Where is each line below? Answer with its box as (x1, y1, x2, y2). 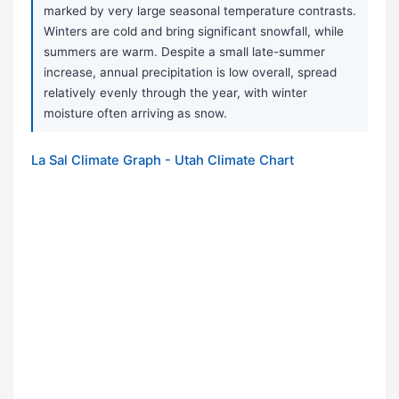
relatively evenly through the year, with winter (44, 85, 307, 101)
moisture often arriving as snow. (44, 106, 227, 121)
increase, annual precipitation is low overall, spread (44, 65, 337, 80)
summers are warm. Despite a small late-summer (44, 45, 325, 60)
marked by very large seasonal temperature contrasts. (44, 4, 356, 19)
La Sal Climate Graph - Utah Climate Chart (31, 152, 294, 169)
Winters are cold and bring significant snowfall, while (44, 24, 344, 39)
